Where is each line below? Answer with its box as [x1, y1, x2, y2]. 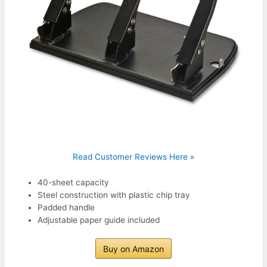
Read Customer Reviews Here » [73, 152, 194, 162]
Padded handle [38, 202, 95, 212]
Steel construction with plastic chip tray [38, 190, 191, 200]
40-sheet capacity [38, 177, 110, 187]
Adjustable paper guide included [38, 215, 160, 225]
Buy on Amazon [103, 244, 164, 254]
